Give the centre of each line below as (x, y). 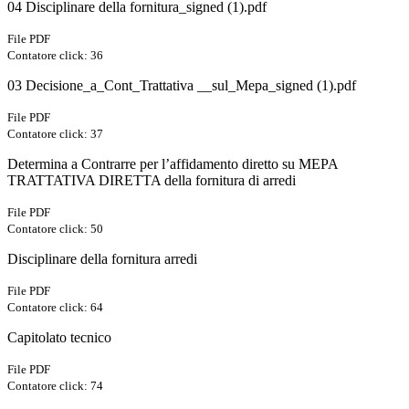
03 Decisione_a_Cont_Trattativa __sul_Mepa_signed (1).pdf (182, 86)
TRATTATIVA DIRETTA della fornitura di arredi (152, 181)
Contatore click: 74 (55, 386)
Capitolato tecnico (59, 338)
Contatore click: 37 (55, 134)
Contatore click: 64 (55, 308)
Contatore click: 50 (55, 229)
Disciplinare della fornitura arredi (102, 259)
